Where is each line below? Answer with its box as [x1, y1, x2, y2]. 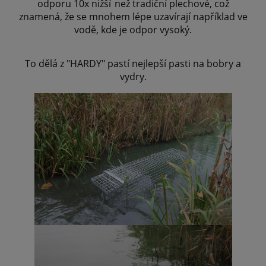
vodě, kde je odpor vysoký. [74, 23, 192, 37]
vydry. [119, 70, 147, 84]
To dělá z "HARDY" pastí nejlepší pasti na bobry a [25, 57, 241, 71]
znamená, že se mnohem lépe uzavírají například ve [18, 10, 248, 24]
